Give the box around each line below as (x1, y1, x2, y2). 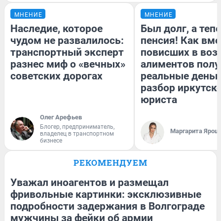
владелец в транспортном (40, 130, 114, 138)
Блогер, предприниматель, (40, 123, 114, 131)
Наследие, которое (10, 23, 103, 35)
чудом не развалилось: (10, 35, 124, 47)
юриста (141, 94, 177, 106)
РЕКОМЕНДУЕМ (74, 157, 147, 169)
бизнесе (40, 137, 62, 145)
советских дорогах (10, 70, 103, 82)
